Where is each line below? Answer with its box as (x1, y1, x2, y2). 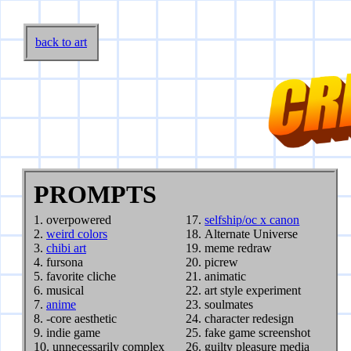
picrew (204, 255, 239, 270)
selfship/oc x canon (204, 213, 300, 227)
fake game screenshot (204, 326, 311, 340)
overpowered (46, 213, 111, 227)
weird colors (46, 227, 107, 241)
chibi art (46, 241, 86, 255)
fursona (46, 255, 83, 270)
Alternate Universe (204, 227, 299, 241)
